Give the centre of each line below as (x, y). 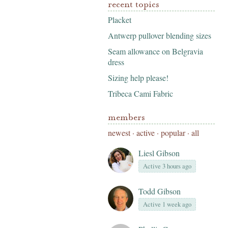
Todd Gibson (160, 191)
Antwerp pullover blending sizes (160, 35)
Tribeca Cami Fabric (140, 93)
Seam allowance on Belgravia (155, 51)
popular (173, 133)
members (126, 117)
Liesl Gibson (159, 153)
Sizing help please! (138, 78)
